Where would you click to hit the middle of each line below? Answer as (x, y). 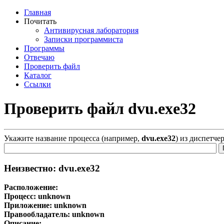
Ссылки (37, 84)
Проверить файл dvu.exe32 (100, 109)
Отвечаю (39, 57)
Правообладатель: (38, 214)
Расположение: (31, 187)
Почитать (40, 21)
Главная (37, 12)
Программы (44, 48)
